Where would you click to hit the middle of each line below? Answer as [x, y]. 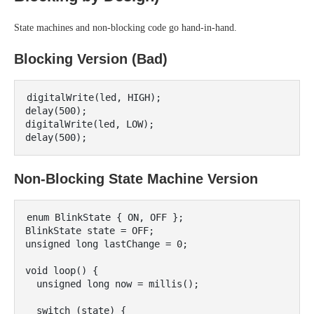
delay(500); [56, 111]
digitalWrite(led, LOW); [90, 124]
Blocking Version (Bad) [91, 59]
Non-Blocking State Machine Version [136, 179]
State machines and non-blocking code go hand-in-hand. [125, 28]
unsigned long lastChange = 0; [107, 244]
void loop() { [62, 271]
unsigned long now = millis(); [31, 284]
